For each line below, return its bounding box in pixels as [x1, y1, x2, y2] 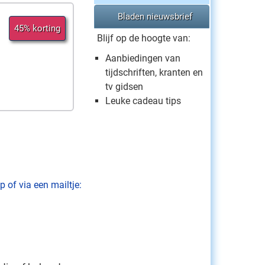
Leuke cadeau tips [105, 95, 181, 106]
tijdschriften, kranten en [105, 67, 203, 78]
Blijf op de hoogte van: [97, 33, 190, 44]
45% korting [14, 23, 60, 34]
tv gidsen [105, 81, 143, 92]
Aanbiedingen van [105, 53, 180, 64]
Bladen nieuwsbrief [117, 11, 192, 22]
